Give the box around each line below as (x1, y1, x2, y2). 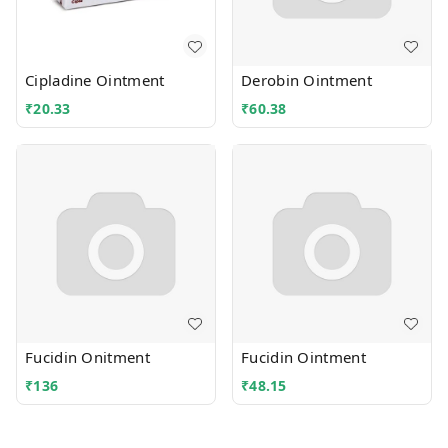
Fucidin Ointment (241, 347, 366, 368)
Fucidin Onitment (25, 347, 150, 368)
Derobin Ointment (241, 70, 372, 91)
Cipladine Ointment (25, 70, 165, 91)
